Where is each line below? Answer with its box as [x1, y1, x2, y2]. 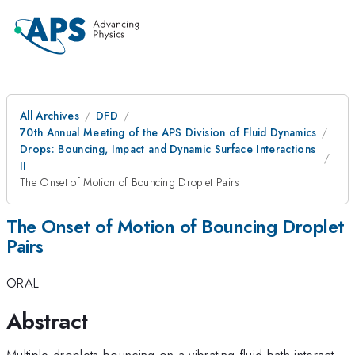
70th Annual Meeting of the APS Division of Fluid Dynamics [20, 124, 317, 140]
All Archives [20, 108, 79, 124]
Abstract [6, 304, 88, 338]
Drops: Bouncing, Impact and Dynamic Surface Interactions [20, 141, 316, 157]
